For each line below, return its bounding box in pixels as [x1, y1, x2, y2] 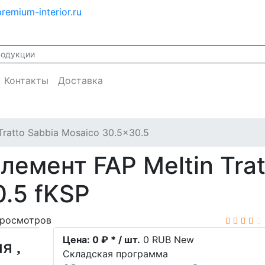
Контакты [4, 75, 49, 86]
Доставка [58, 75, 103, 86]
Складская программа [63, 248, 169, 260]
